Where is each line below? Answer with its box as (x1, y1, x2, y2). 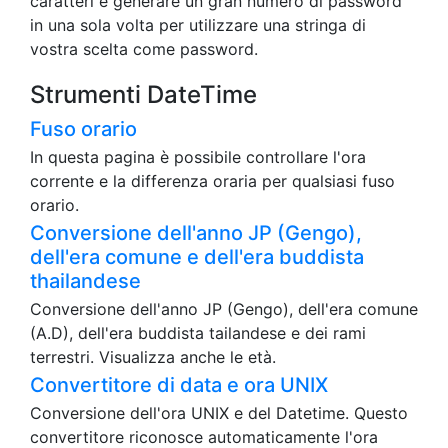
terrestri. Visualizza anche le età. (30, 347, 276, 368)
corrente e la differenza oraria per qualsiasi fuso (30, 171, 395, 192)
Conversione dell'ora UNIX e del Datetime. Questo (30, 403, 408, 424)
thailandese (30, 269, 141, 294)
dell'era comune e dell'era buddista (30, 245, 364, 270)
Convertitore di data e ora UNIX (30, 373, 328, 398)
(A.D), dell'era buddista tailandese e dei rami (30, 323, 366, 344)
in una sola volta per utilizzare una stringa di (30, 15, 366, 36)
